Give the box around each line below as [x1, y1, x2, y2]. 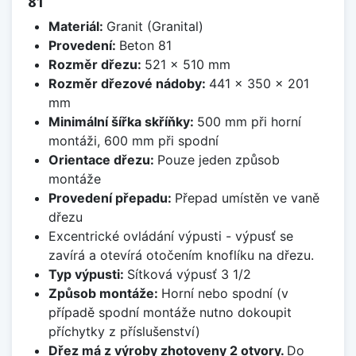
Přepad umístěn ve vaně [174, 190, 319, 207]
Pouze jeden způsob [157, 152, 280, 168]
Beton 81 [118, 37, 172, 54]
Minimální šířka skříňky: [48, 114, 197, 130]
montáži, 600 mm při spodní [48, 133, 219, 149]
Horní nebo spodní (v [161, 285, 288, 302]
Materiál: [48, 18, 106, 35]
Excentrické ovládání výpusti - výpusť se [48, 228, 293, 245]
